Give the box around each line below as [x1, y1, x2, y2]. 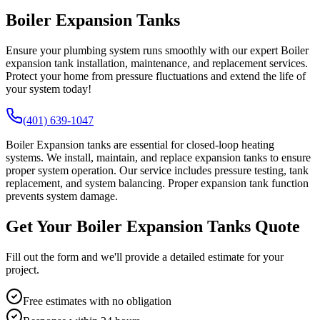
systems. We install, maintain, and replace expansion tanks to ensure [6, 151, 311, 164]
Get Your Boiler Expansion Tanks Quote [6, 216, 300, 236]
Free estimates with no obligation [23, 294, 171, 307]
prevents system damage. [6, 189, 118, 202]
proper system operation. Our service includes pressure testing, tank [6, 164, 309, 176]
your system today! [6, 82, 91, 95]
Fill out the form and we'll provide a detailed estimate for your [6, 250, 284, 263]
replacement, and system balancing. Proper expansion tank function [6, 176, 309, 189]
